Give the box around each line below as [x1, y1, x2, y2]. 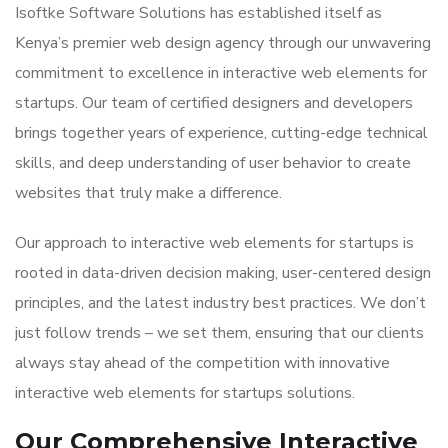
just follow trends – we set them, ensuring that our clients [15, 322, 424, 344]
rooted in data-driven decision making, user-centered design [15, 262, 431, 284]
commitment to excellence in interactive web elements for [15, 62, 427, 84]
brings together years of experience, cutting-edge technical [15, 122, 428, 144]
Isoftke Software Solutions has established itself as [15, 2, 382, 24]
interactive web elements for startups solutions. [15, 382, 355, 404]
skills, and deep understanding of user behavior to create [15, 152, 411, 174]
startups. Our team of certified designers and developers [15, 92, 413, 114]
